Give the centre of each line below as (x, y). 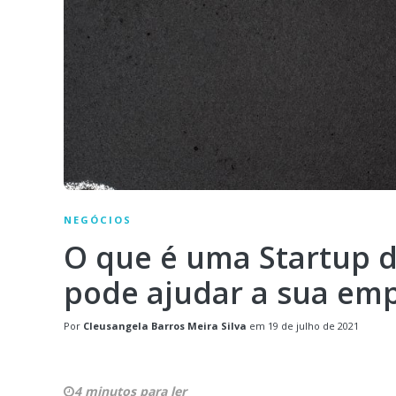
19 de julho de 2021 (313, 325)
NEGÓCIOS (98, 219)
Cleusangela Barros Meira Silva (165, 325)
